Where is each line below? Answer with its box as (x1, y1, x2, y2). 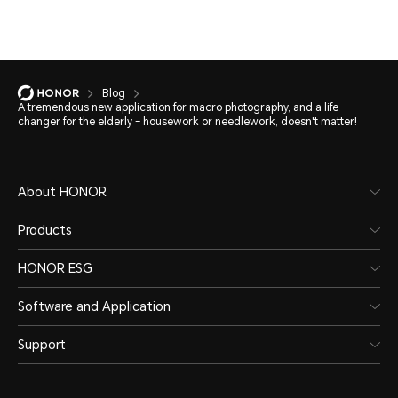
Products (18, 223, 72, 238)
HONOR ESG (18, 261, 92, 276)
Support (18, 338, 66, 353)
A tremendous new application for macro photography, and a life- (18, 101, 344, 115)
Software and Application (18, 299, 171, 314)
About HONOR (18, 185, 107, 200)
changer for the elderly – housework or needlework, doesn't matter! (18, 115, 357, 129)
